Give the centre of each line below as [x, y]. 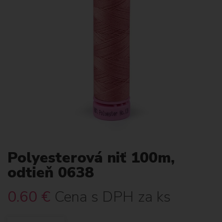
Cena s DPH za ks [112, 197]
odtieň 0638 [51, 173]
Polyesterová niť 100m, [91, 158]
